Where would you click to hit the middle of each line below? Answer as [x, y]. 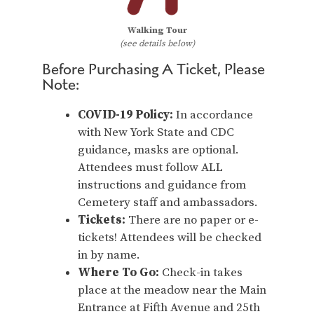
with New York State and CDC [156, 132]
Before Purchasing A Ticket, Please [153, 69]
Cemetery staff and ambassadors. [168, 202]
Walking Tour [157, 30]
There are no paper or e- [192, 220]
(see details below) [157, 43]
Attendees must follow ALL [150, 167]
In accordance [213, 115]
